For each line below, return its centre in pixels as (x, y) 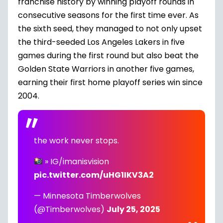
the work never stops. (76, 141)
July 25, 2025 (133, 209)
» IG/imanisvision (76, 162)
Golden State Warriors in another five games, (106, 69)
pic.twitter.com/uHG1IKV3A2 (94, 175)
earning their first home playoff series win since (110, 82)
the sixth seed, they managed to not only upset (110, 29)
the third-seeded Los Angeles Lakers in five (101, 42)
